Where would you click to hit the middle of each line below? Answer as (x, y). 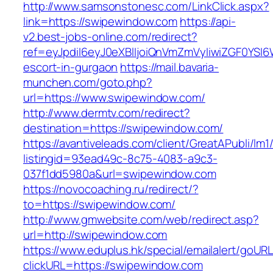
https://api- (208, 22)
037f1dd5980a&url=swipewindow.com (120, 174)
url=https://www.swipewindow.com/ (114, 98)
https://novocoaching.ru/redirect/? (111, 189)
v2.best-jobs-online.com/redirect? (110, 37)
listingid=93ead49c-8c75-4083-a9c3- (120, 159)
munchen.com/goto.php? (88, 83)
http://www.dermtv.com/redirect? (107, 113)
